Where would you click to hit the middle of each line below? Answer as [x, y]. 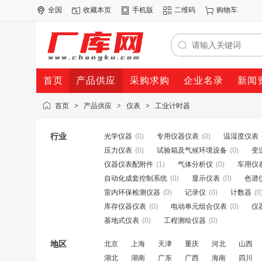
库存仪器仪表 [125, 206]
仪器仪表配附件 [129, 164]
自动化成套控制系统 [136, 178]
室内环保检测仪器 [132, 192]
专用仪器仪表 [178, 136]
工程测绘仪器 [185, 220]
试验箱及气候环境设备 [192, 150]
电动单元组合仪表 [199, 206]
